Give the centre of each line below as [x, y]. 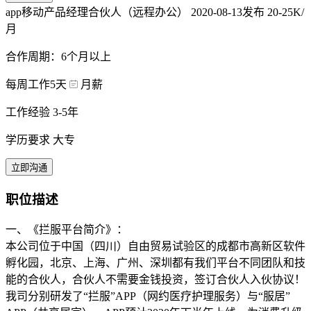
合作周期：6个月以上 [58, 56]
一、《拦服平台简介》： [67, 230]
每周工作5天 [36, 84]
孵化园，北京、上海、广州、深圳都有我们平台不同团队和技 [155, 263]
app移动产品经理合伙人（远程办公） [98, 12]
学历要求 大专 [40, 140]
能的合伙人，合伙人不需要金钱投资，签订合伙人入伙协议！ [155, 280]
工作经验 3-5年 [42, 112]
